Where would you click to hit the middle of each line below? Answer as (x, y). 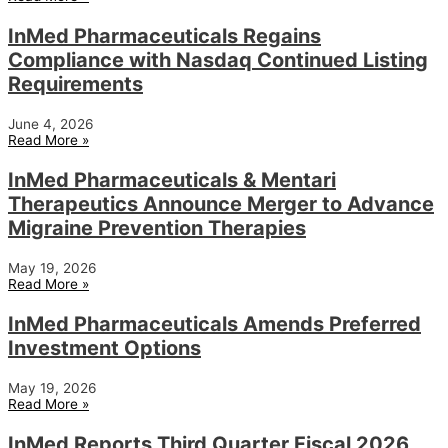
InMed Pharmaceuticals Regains (164, 36)
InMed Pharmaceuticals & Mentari (172, 180)
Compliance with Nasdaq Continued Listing (218, 60)
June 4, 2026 (51, 124)
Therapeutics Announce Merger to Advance (221, 204)
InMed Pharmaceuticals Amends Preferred (214, 324)
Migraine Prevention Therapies (157, 228)
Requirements (75, 84)
